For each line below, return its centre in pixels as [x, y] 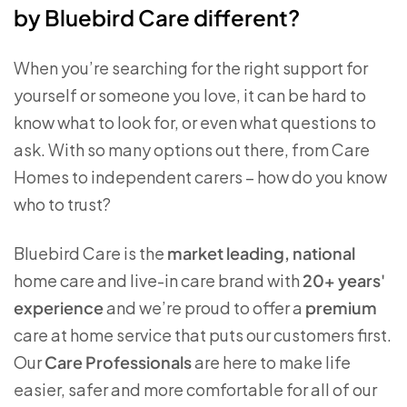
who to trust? [62, 204]
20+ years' [344, 280]
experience [59, 308]
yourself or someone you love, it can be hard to [190, 95]
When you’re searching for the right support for [191, 68]
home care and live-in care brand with [158, 280]
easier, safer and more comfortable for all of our [195, 389]
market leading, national [261, 253]
